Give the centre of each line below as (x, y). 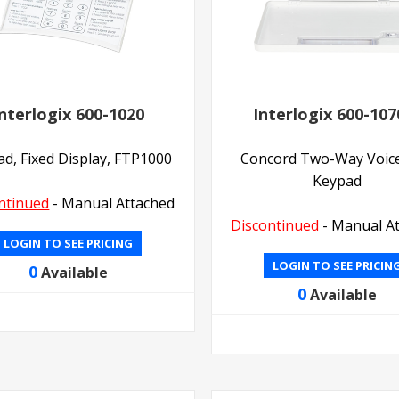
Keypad (338, 180)
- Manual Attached (112, 203)
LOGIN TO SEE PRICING (68, 243)
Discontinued (274, 225)
